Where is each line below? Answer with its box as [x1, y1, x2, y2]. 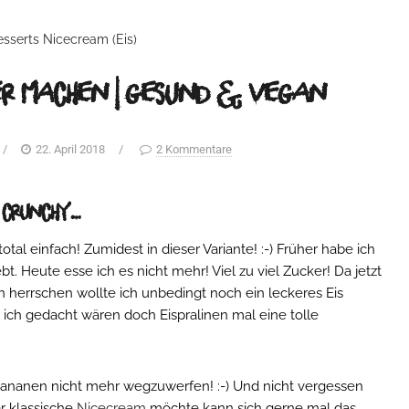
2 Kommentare [155, 142, 232, 157]
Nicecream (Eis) [42, 32, 137, 47]
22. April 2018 [35, 142, 105, 157]
